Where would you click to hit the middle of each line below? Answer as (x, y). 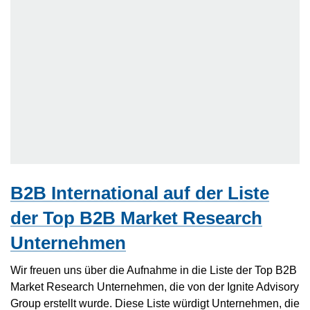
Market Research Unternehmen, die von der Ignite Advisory (155, 286)
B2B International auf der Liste (140, 193)
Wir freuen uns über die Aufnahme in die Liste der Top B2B (154, 270)
